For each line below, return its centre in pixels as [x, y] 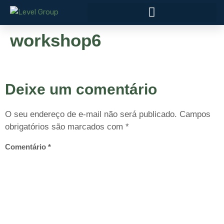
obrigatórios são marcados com [65, 126]
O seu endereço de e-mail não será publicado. [91, 114]
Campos [195, 114]
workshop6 [55, 40]
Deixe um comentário [81, 89]
